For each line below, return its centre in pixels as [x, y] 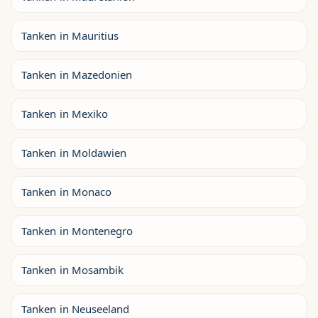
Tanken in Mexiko [65, 114]
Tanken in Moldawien [74, 153]
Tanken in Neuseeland [76, 309]
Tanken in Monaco [67, 192]
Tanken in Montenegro [77, 231]
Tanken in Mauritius [70, 35]
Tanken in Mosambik [73, 270]
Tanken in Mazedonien [77, 75]
